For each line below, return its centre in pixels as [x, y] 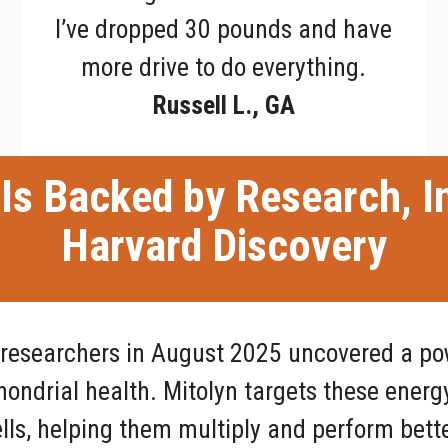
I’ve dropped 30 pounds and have [224, 29]
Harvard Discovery [224, 246]
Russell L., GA [223, 105]
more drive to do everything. [224, 67]
